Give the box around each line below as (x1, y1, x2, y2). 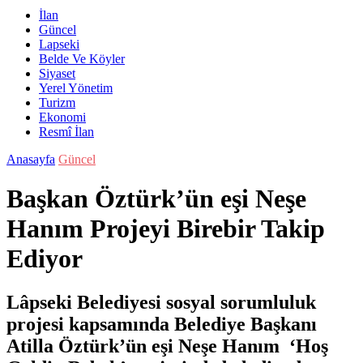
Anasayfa (6, 152, 55, 166)
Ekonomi (39, 110, 86, 124)
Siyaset (39, 66, 75, 80)
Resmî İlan (39, 125, 94, 139)
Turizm (39, 96, 75, 109)
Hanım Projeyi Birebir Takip (6, 214, 325, 244)
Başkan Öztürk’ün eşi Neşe (6, 184, 306, 214)
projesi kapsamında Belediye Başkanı (6, 313, 317, 335)
